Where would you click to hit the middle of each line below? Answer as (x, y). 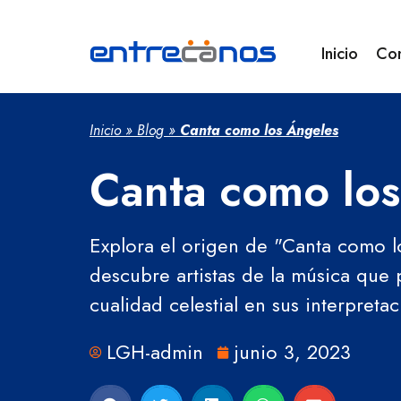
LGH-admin (155, 352)
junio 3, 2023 (293, 352)
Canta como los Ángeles (259, 130)
